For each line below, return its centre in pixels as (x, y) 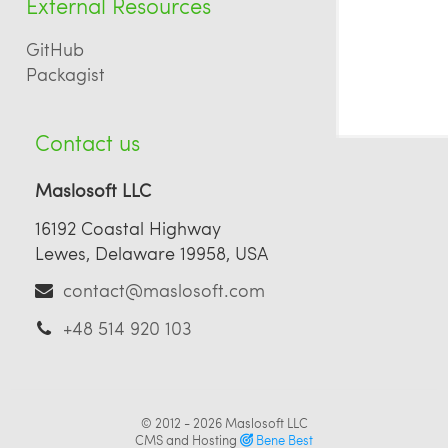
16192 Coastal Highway (128, 227)
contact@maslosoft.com (164, 290)
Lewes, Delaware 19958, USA (152, 252)
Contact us (88, 143)
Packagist (66, 73)
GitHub (55, 48)
